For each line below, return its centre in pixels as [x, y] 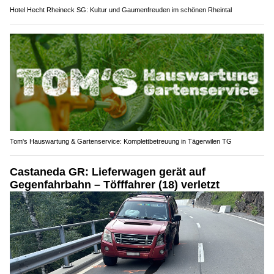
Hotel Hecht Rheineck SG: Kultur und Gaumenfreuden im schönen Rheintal [121, 9]
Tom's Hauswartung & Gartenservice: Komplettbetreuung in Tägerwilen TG [121, 141]
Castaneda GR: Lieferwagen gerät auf [108, 172]
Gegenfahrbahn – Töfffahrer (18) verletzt [115, 184]
